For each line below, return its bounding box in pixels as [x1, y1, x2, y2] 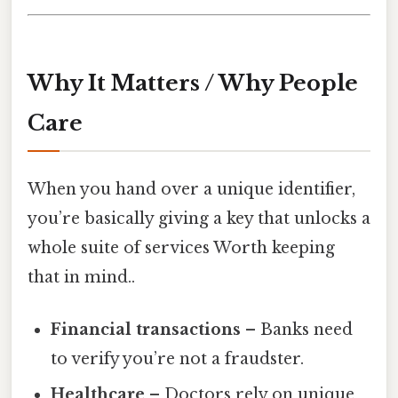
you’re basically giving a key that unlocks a [28, 208, 370, 228]
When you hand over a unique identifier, [28, 179, 355, 199]
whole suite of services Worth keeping [28, 237, 335, 258]
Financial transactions [51, 320, 242, 340]
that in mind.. [28, 267, 135, 287]
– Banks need [241, 320, 354, 340]
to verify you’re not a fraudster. [51, 349, 305, 370]
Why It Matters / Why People [28, 69, 358, 96]
